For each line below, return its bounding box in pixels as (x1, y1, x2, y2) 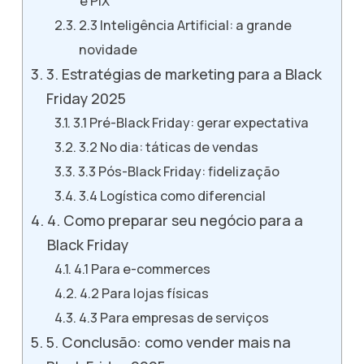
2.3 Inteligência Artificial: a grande (78, 15, 292, 34)
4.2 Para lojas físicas (79, 284, 209, 302)
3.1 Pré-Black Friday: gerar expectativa (72, 113, 309, 132)
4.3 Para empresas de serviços (78, 308, 269, 327)
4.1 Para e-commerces (73, 259, 210, 278)
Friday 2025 (45, 88, 126, 108)
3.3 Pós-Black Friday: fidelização (77, 162, 279, 180)
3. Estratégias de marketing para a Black (45, 63, 322, 84)
